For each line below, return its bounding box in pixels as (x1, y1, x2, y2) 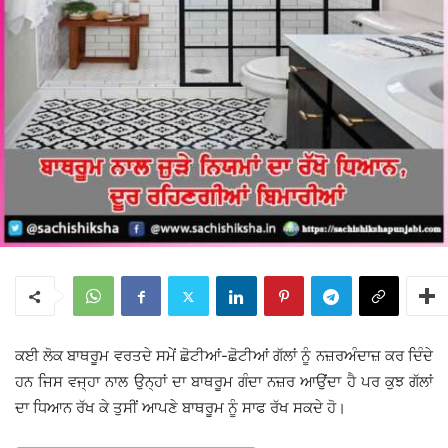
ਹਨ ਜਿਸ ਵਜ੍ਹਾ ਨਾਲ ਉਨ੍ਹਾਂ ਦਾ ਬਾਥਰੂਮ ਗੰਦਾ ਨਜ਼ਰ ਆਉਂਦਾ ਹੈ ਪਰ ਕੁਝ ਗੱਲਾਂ (15, 372, 433, 392)
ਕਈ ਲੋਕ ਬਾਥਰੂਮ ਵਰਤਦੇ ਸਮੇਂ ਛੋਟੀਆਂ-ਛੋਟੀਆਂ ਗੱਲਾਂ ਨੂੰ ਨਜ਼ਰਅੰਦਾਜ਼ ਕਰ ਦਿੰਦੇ (15, 346, 433, 366)
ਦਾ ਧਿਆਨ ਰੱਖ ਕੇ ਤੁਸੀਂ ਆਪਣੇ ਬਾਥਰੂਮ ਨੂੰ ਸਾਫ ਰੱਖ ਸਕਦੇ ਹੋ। (15, 398, 346, 418)
